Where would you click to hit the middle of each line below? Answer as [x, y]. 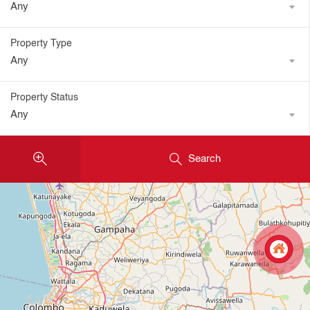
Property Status [44, 98]
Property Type [41, 44]
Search [205, 159]
